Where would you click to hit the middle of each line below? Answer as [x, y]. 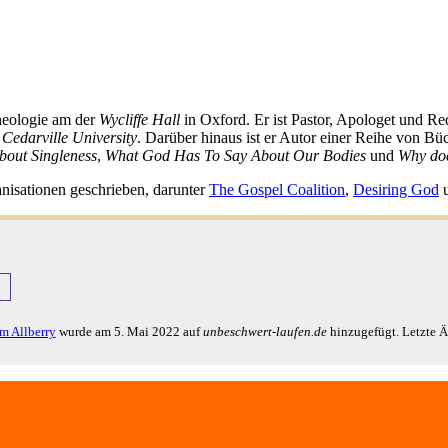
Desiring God [396, 190]
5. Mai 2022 [146, 332]
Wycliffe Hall [139, 120]
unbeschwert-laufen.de [264, 332]
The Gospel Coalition [277, 190]
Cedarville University [69, 138]
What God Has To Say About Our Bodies [235, 156]
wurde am [84, 332]
